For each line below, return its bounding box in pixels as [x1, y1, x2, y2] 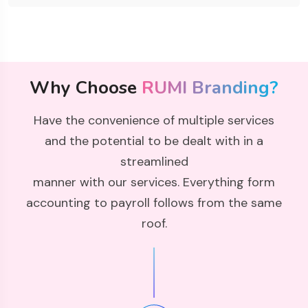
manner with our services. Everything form [33, 174, 275, 191]
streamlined [120, 153, 188, 170]
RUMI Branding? [142, 76, 278, 100]
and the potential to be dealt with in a [45, 133, 263, 150]
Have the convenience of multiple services [34, 112, 274, 129]
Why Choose [30, 76, 142, 100]
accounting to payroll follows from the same [26, 195, 282, 212]
